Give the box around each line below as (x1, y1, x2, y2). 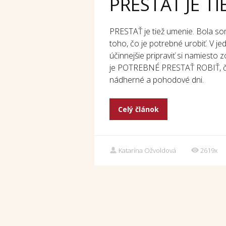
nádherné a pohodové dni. (109, 74, 204, 85)
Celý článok (118, 104, 159, 114)
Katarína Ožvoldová (119, 145, 176, 155)
